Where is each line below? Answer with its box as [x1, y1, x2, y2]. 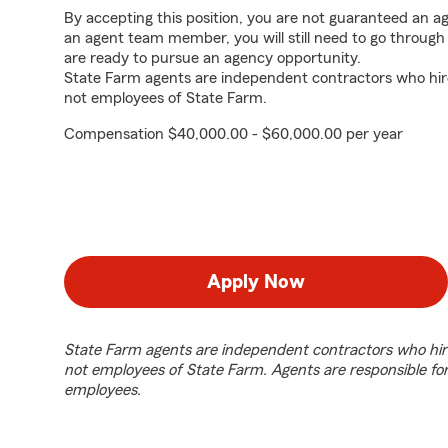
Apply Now [207, 272, 305, 292]
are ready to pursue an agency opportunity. [64, 50, 361, 66]
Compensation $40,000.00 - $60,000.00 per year [64, 126, 403, 142]
